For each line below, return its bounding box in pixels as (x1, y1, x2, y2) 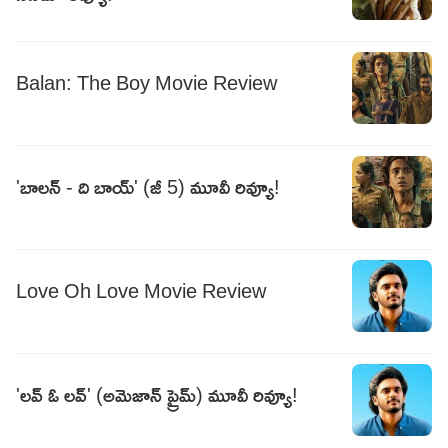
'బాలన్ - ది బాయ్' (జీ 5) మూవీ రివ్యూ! (16, 166, 280, 205)
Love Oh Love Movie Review (16, 270, 266, 309)
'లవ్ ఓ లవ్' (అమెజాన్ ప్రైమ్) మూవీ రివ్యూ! (16, 374, 298, 413)
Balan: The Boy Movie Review (16, 62, 277, 101)
